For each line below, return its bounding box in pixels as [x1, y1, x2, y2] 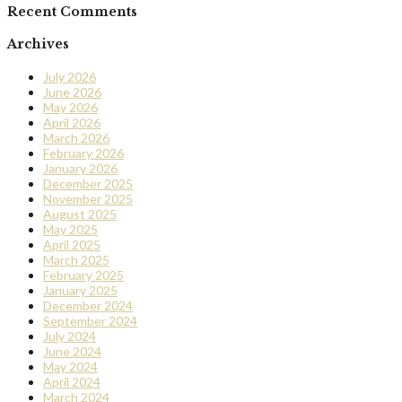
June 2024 [43, 343, 101, 359]
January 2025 [43, 282, 118, 298]
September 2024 [43, 312, 137, 328]
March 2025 [43, 251, 109, 267]
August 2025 [43, 205, 117, 222]
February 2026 [43, 144, 124, 161]
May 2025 [43, 221, 98, 237]
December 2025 [43, 175, 133, 191]
